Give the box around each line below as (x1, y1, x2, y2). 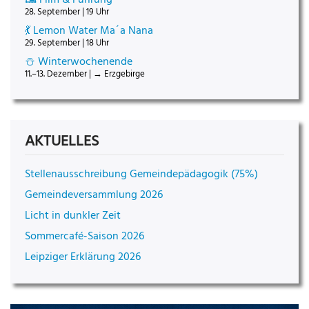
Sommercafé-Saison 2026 (25, 228, 144, 246)
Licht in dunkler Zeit (25, 207, 121, 226)
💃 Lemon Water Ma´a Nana (25, 21, 153, 40)
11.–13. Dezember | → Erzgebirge (25, 66, 145, 81)
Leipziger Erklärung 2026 (25, 248, 141, 267)
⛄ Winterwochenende (25, 52, 132, 71)
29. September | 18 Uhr (25, 35, 109, 50)
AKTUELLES (25, 129, 99, 154)
